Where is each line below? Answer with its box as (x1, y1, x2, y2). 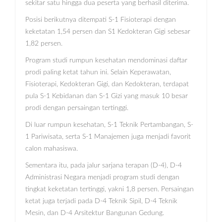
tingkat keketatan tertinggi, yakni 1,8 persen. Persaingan (25, 185, 194, 193)
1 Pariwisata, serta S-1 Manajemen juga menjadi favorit (25, 133, 191, 140)
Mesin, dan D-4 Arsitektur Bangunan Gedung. (25, 209, 164, 217)
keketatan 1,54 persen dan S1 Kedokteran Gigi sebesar (25, 28, 190, 35)
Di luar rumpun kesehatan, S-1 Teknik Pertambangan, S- (25, 121, 193, 128)
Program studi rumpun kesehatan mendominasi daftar (25, 56, 187, 64)
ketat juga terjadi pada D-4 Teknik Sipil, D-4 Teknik (25, 197, 177, 205)
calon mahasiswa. (25, 145, 78, 152)
